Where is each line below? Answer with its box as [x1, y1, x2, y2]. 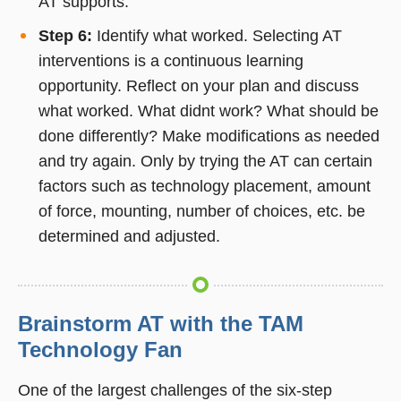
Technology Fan [18, 337, 183, 362]
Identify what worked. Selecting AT [91, 26, 342, 45]
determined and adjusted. [38, 226, 220, 245]
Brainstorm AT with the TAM [18, 311, 303, 336]
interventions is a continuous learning [38, 51, 303, 70]
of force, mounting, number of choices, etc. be [38, 201, 365, 220]
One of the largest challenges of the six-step [18, 380, 332, 399]
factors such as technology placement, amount [38, 176, 371, 195]
